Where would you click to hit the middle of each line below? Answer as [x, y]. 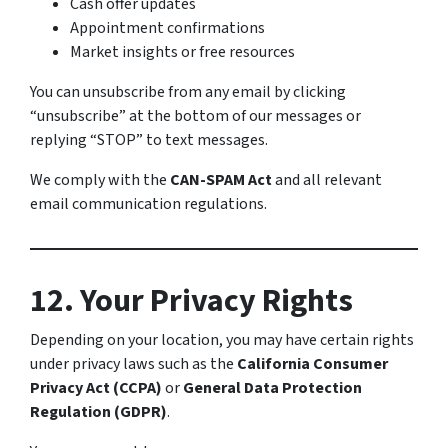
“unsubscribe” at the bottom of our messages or [195, 116]
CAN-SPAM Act [221, 180]
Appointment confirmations [167, 28]
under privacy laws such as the [133, 364]
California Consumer [312, 364]
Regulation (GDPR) [98, 412]
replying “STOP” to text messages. [149, 140]
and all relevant [327, 180]
